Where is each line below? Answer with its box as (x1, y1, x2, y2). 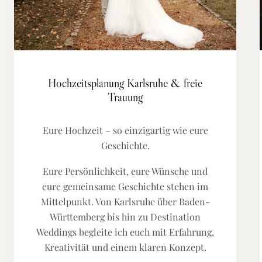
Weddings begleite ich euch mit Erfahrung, (36, 226, 214, 238)
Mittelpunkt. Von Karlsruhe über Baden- (40, 195, 210, 208)
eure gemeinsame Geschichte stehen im (42, 180, 208, 192)
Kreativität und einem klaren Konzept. (44, 241, 206, 253)
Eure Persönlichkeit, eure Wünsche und (43, 165, 208, 177)
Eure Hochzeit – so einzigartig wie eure (42, 124, 208, 136)
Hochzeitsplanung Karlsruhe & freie (48, 76, 202, 90)
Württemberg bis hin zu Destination (50, 211, 201, 223)
